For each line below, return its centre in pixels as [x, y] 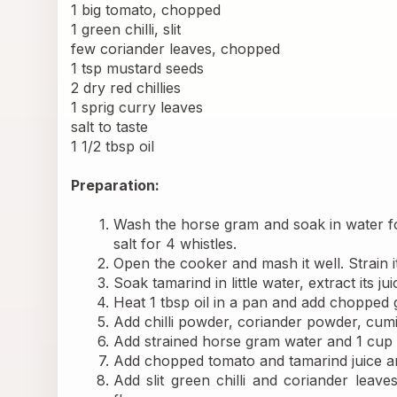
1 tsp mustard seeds [140, 69]
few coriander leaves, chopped [178, 49]
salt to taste [112, 127]
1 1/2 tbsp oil [115, 147]
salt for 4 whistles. [175, 244]
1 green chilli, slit [128, 30]
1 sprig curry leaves [139, 108]
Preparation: [115, 186]
